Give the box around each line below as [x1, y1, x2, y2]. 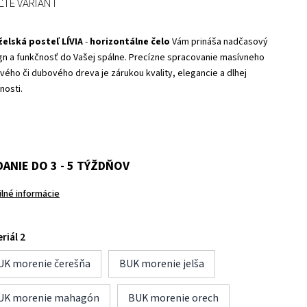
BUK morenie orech [128, 291, 219, 306]
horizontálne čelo [90, 35, 172, 49]
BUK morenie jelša [119, 256, 204, 271]
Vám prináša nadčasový [172, 35, 268, 49]
